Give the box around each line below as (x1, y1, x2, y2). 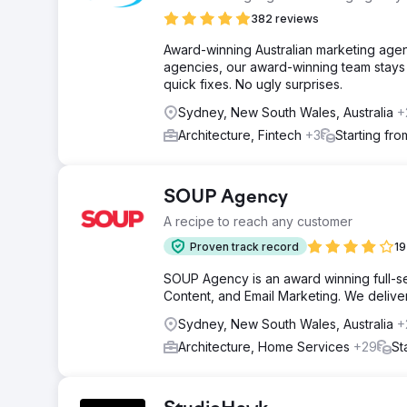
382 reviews (251, 12, 319, 25)
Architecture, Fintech (178, 127, 305, 143)
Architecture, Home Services (178, 339, 353, 354)
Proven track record (190, 239, 299, 253)
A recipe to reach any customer (164, 213, 352, 229)
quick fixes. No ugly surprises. (164, 76, 342, 92)
